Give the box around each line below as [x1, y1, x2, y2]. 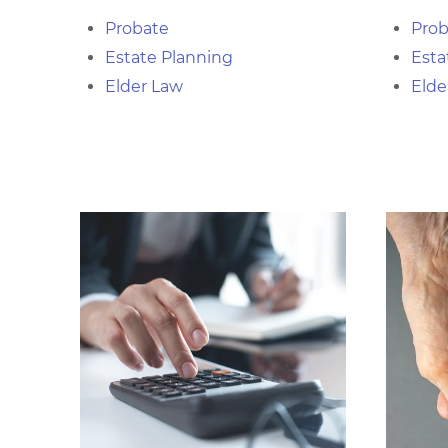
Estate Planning [105, 48, 233, 67]
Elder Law [105, 77, 183, 96]
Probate [105, 19, 169, 38]
